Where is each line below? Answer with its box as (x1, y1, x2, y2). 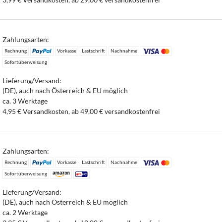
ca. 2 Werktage (2, 208, 48, 217)
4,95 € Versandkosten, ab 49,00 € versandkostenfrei (2, 107, 161, 115)
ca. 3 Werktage (2, 97, 48, 105)
